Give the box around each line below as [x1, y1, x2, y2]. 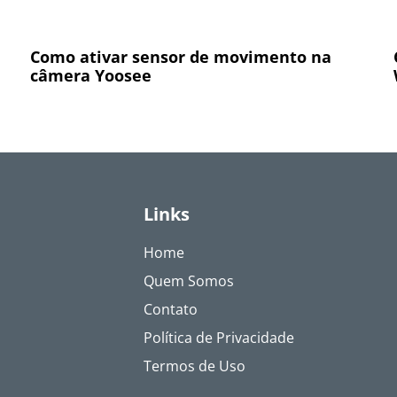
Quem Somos [144, 271, 234, 292]
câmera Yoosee [30, 64, 152, 86]
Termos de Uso [144, 356, 245, 377]
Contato [144, 300, 198, 320]
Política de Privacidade [144, 328, 294, 348]
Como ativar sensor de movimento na [30, 45, 331, 67]
